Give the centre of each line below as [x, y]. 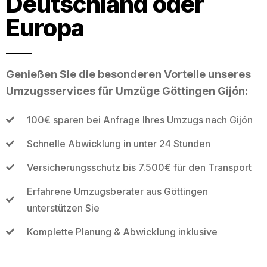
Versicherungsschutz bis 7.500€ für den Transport [139, 167]
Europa [45, 27]
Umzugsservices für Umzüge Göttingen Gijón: [127, 91]
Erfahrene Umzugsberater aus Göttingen [117, 191]
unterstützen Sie [63, 208]
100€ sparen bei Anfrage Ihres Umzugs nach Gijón [139, 119]
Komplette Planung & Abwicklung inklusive [122, 232]
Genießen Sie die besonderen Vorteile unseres [128, 74]
